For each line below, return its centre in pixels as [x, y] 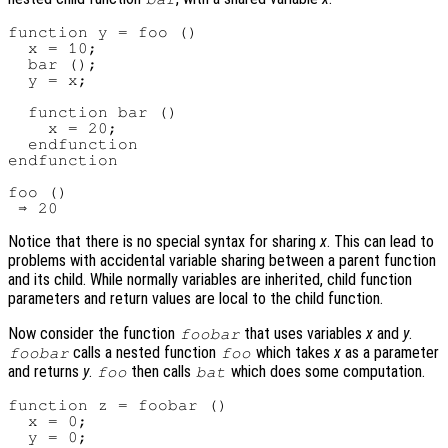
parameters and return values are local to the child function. [195, 298]
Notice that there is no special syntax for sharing [164, 241]
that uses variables [303, 333]
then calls [161, 371]
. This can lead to [380, 241]
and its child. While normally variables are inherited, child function [210, 279]
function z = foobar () [118, 404]
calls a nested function [145, 352]
